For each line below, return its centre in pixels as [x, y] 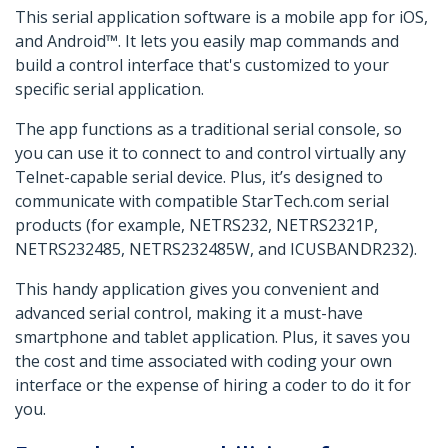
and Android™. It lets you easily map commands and [207, 41]
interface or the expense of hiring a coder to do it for [213, 385]
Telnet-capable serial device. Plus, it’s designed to [199, 177]
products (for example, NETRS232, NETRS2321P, [196, 225]
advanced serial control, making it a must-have [189, 313]
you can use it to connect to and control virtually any [210, 153]
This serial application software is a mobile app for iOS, [221, 17]
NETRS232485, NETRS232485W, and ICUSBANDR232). [216, 249]
